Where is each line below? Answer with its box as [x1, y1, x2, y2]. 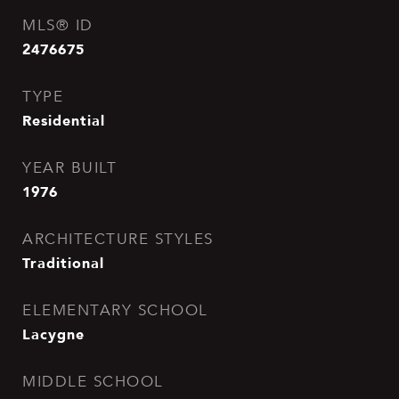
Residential [22, 109, 105, 132]
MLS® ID [22, 16, 94, 35]
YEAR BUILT [22, 159, 117, 177]
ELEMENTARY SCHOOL [22, 301, 208, 320]
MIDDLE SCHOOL [22, 372, 164, 391]
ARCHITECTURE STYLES [22, 230, 214, 248]
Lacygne [22, 322, 85, 346]
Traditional [22, 251, 104, 274]
